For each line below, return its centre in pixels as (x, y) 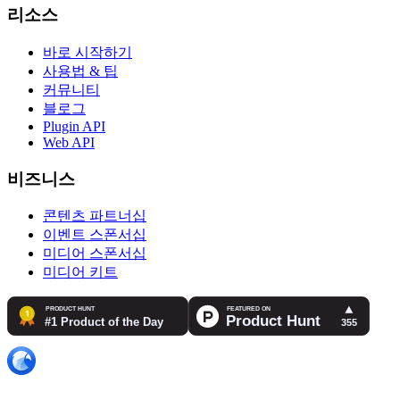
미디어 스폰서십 (95, 254)
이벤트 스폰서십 (95, 235)
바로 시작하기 (87, 52)
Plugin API (74, 126)
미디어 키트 (80, 272)
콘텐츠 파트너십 (95, 216)
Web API (69, 142)
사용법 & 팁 (80, 71)
